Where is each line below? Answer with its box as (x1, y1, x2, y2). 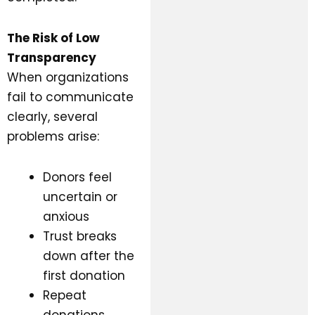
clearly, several (7, 108, 98, 126)
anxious (43, 207, 89, 225)
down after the (43, 247, 134, 264)
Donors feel (43, 168, 112, 186)
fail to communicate (7, 89, 134, 106)
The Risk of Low (7, 30, 100, 47)
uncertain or (43, 188, 117, 205)
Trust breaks (43, 227, 117, 245)
